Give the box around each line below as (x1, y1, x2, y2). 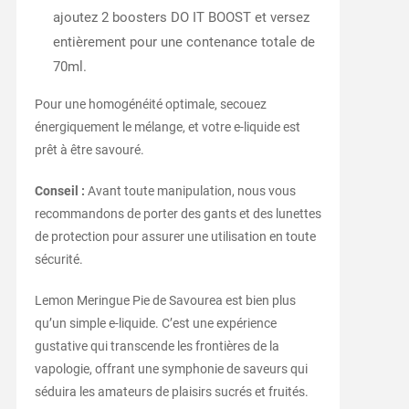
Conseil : (34, 183, 85, 198)
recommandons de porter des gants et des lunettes (34, 205, 321, 221)
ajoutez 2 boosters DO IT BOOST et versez (52, 8, 309, 26)
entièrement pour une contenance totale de (52, 33, 315, 50)
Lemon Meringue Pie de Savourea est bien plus (34, 292, 296, 308)
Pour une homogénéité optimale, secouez (34, 96, 267, 111)
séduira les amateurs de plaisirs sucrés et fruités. (34, 383, 309, 399)
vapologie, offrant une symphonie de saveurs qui (34, 361, 308, 376)
